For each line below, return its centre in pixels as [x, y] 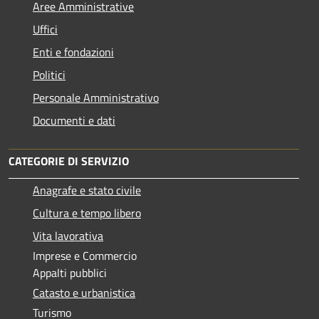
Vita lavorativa [68, 235]
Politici [49, 74]
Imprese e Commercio [85, 255]
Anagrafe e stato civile [87, 190]
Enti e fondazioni [73, 52]
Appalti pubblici [70, 272]
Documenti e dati [74, 120]
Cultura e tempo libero [87, 213]
